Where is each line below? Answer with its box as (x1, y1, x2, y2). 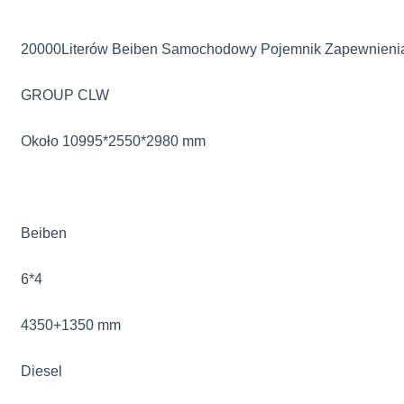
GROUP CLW (21, 87, 109, 103)
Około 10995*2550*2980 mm (21, 133, 206, 149)
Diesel (21, 363, 62, 379)
